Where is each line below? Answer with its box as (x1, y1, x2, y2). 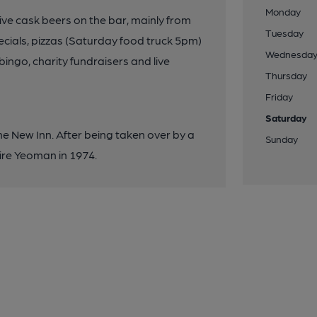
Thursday (265, 69, 308, 81)
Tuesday (265, 27, 304, 38)
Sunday (265, 133, 299, 144)
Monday (265, 6, 301, 17)
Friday (265, 91, 294, 102)
